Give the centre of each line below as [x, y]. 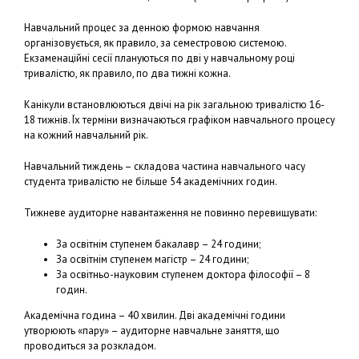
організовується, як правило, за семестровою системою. [155, 43]
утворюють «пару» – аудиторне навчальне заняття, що [152, 331]
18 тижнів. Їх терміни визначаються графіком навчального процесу [179, 120]
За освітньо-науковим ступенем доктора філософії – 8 [183, 274]
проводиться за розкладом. [90, 346]
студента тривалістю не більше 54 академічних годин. [151, 182]
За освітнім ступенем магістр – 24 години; [152, 259]
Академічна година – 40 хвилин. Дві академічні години [155, 315]
